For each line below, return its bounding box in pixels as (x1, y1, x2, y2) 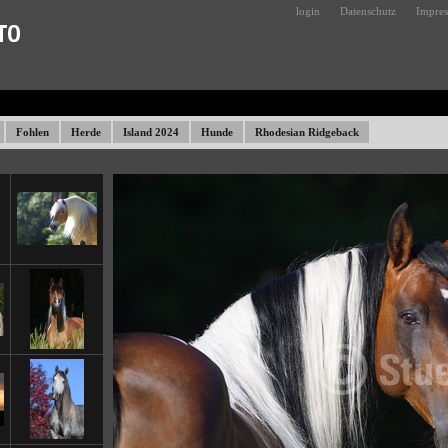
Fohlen (16, 126, 49, 138)
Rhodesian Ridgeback (255, 126, 359, 138)
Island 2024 (123, 126, 179, 138)
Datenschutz (340, 5, 396, 17)
